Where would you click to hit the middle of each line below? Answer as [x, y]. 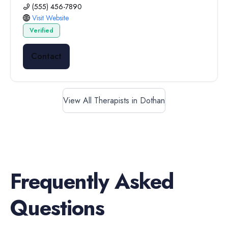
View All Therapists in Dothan [114, 101]
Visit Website [50, 18]
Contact [46, 56]
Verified [41, 31]
